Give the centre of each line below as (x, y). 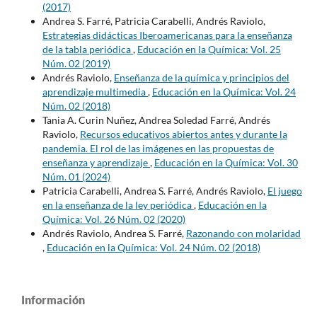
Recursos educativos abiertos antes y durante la (183, 134)
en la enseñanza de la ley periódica (118, 204)
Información (53, 299)
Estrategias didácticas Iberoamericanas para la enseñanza (167, 35)
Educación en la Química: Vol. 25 (209, 49)
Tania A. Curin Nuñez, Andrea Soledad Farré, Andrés (156, 120)
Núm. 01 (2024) (76, 176)
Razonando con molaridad (243, 233)
